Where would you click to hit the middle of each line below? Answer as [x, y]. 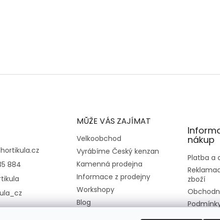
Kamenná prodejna [109, 164]
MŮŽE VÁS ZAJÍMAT [113, 121]
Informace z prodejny [113, 177]
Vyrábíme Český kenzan [118, 151]
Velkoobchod [99, 139]
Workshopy [95, 190]
